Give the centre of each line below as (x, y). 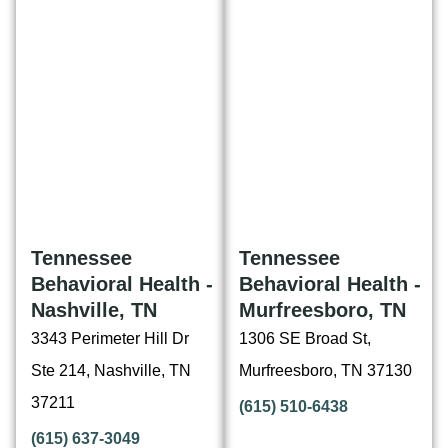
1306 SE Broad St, (305, 339)
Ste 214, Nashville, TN (111, 371)
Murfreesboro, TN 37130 (325, 371)
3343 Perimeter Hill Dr (110, 339)
